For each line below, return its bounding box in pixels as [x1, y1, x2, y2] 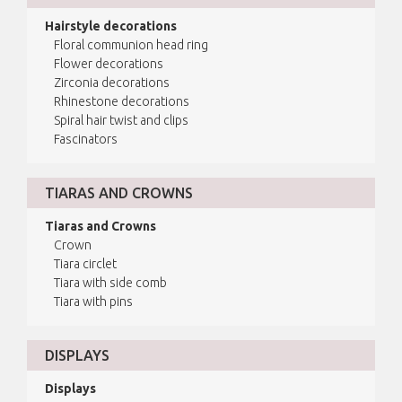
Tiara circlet [54, 257, 118, 272]
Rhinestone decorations [54, 94, 190, 109]
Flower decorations [54, 57, 164, 72]
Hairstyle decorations [45, 19, 178, 34]
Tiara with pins [54, 294, 134, 310]
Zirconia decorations [54, 75, 170, 91]
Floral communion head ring [54, 38, 209, 53]
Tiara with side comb [54, 275, 168, 291]
